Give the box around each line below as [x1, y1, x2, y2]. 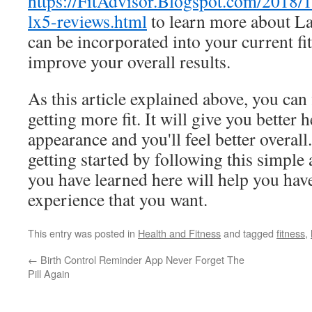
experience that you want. [28, 187, 208, 211]
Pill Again [28, 266, 70, 281]
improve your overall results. [28, 49, 231, 73]
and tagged [221, 226, 276, 240]
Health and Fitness [138, 226, 221, 240]
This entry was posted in [28, 226, 138, 240]
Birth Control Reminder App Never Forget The [38, 252, 244, 267]
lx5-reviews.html [28, 9, 147, 33]
